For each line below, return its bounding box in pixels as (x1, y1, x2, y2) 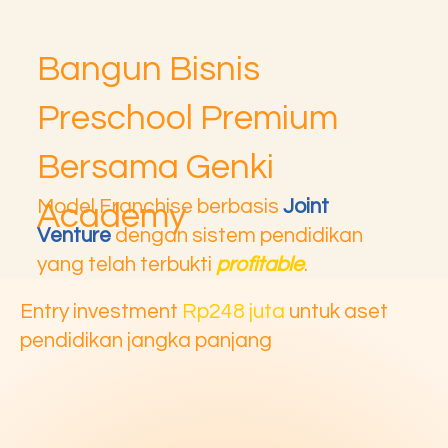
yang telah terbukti (37, 254, 217, 276)
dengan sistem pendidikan (111, 225, 364, 247)
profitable (216, 254, 305, 276)
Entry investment (20, 300, 182, 322)
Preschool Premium (37, 99, 339, 136)
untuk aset (285, 300, 388, 322)
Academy (37, 197, 187, 234)
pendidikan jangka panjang (20, 329, 272, 351)
